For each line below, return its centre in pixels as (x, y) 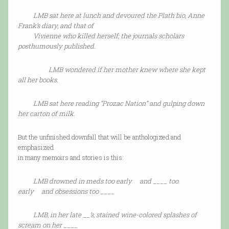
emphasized (36, 147)
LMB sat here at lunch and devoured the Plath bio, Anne (119, 16)
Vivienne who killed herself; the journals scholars (101, 36)
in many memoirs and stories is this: (71, 158)
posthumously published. (56, 46)
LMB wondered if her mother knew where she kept (127, 70)
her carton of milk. (46, 114)
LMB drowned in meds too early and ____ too (106, 181)
